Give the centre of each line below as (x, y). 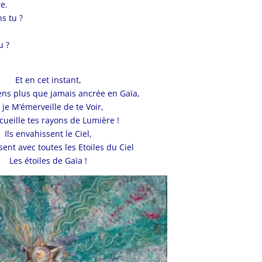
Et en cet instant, (48, 80)
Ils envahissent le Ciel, (48, 133)
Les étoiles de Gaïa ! (48, 160)
